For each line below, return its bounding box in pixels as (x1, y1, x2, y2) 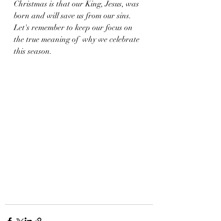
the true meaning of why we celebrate (14, 35, 142, 44)
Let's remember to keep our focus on (14, 23, 135, 33)
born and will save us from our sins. (14, 11, 133, 21)
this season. (14, 46, 54, 56)
